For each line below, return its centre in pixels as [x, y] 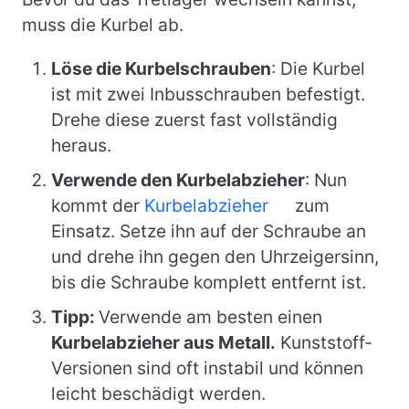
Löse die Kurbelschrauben [161, 68]
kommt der [98, 205]
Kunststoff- [324, 342]
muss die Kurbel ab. [103, 25]
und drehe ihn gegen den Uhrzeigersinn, [215, 257]
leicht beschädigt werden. [158, 393]
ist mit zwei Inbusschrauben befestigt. [208, 94]
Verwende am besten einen [210, 317]
